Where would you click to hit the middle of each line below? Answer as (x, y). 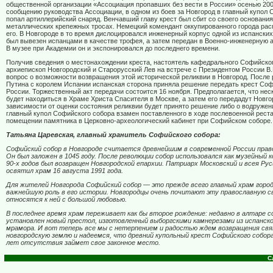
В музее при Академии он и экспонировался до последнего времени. (113, 48)
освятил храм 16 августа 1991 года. (65, 171)
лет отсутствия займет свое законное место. (83, 243)
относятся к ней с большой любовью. (66, 200)
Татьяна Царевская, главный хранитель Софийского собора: (113, 135)
